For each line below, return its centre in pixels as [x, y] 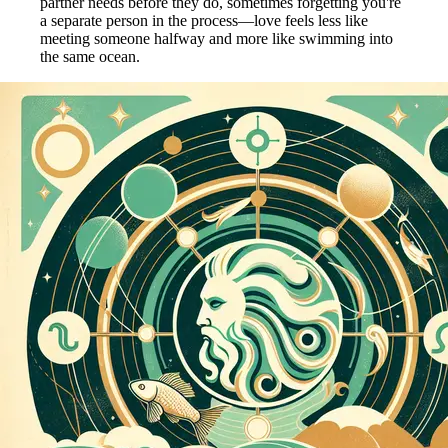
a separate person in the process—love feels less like [204, 20]
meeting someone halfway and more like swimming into [216, 38]
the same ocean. [90, 56]
